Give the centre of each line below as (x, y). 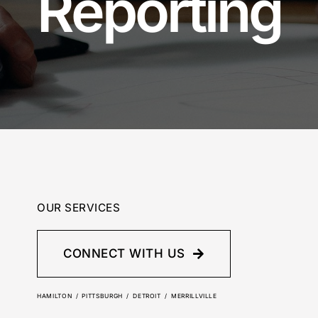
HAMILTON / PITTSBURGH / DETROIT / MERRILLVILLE (127, 296)
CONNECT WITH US (124, 253)
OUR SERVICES (78, 207)
